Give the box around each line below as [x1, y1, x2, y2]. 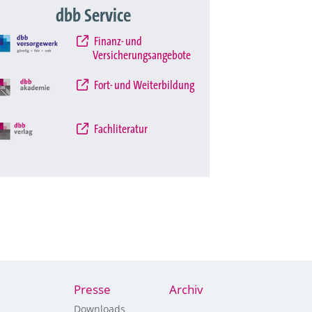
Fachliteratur [92, 123, 148, 136]
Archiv [169, 281, 203, 297]
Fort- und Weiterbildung [92, 79, 195, 92]
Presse [73, 281, 111, 297]
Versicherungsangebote [93, 49, 192, 62]
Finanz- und [92, 36, 143, 48]
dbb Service [56, 6, 131, 26]
